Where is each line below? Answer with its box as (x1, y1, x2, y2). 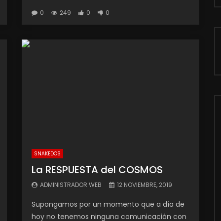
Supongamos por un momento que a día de (32, 199, 184, 209)
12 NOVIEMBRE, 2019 (117, 181, 172, 189)
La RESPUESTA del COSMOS (32, 163, 163, 177)
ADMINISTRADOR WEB (40, 181, 102, 189)
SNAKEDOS (34, 150, 61, 157)
